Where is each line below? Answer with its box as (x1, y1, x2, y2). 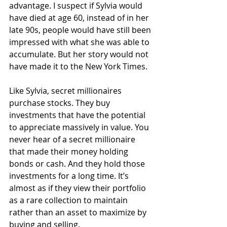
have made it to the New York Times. (9, 61, 147, 72)
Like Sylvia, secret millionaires (9, 85, 124, 96)
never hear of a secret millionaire (9, 134, 137, 145)
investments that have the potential (9, 109, 147, 121)
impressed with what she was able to (9, 36, 152, 48)
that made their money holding (9, 146, 130, 157)
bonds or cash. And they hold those (9, 158, 147, 169)
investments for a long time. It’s (9, 170, 131, 181)
